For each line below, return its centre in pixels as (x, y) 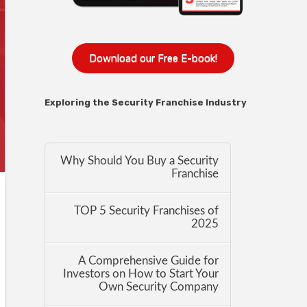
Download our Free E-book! (153, 59)
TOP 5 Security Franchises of (147, 211)
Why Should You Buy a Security (140, 161)
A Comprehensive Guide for (149, 261)
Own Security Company (159, 287)
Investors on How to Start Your (141, 274)
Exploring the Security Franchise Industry (146, 103)
